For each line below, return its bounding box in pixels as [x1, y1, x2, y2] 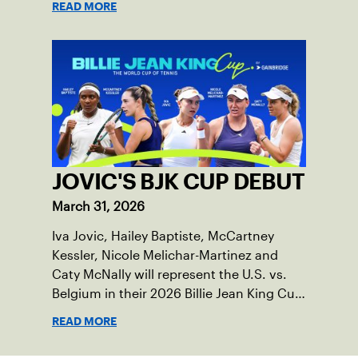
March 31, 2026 [52, 200, 145, 214]
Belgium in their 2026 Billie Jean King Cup [52, 287, 303, 301]
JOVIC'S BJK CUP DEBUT [52, 173, 305, 190]
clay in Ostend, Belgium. [52, 325, 199, 340]
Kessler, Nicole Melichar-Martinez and [52, 249, 278, 263]
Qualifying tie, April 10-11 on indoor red [52, 306, 284, 320]
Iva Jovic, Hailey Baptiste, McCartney [52, 229, 274, 244]
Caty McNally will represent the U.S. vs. [52, 268, 287, 282]
